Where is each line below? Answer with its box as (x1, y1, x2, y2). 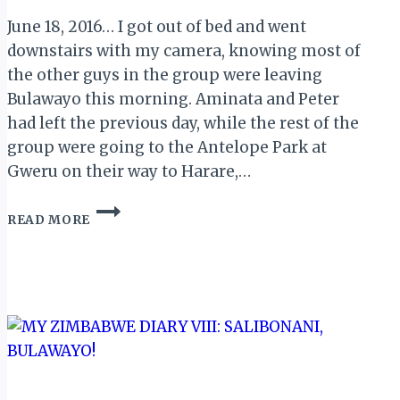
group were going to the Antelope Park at (7, 137, 327, 158)
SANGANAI (89, 275, 164, 291)
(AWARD (89, 331, 146, 347)
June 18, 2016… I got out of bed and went (7, 17, 306, 37)
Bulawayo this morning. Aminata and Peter (7, 89, 339, 110)
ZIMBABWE (89, 219, 168, 235)
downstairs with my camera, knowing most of (7, 41, 361, 62)
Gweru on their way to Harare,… (7, 162, 251, 182)
